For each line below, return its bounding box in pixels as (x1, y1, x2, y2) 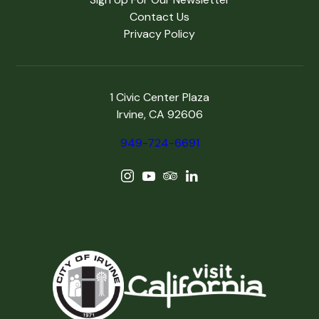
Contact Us (130, 9, 189, 24)
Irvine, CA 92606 (116, 107, 203, 122)
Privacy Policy (124, 26, 195, 41)
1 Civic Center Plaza (110, 90, 209, 105)
